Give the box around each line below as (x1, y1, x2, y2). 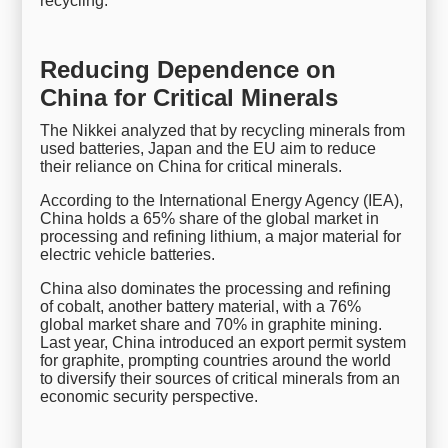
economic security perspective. (40, 387, 259, 405)
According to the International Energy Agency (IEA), (40, 191, 404, 209)
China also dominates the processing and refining (40, 279, 392, 297)
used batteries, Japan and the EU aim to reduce (40, 139, 377, 157)
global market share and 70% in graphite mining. (40, 315, 383, 333)
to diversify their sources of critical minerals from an (40, 369, 401, 387)
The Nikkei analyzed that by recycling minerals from (40, 121, 406, 139)
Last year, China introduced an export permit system (40, 333, 407, 351)
